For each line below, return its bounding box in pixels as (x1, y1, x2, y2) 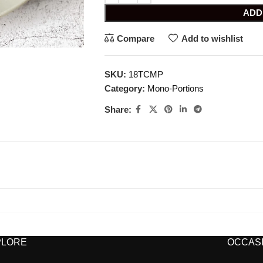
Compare (117, 33, 155, 43)
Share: (104, 104, 131, 114)
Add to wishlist (181, 33, 243, 43)
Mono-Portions (147, 83, 204, 93)
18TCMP (128, 69, 163, 79)
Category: (104, 83, 145, 93)
